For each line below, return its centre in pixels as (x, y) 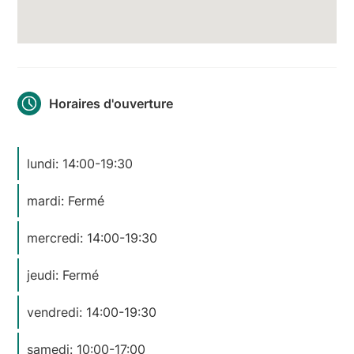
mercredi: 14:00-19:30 (92, 237)
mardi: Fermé (66, 200)
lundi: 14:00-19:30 (80, 163)
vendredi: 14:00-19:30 (92, 312)
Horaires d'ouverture (111, 103)
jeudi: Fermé (63, 275)
